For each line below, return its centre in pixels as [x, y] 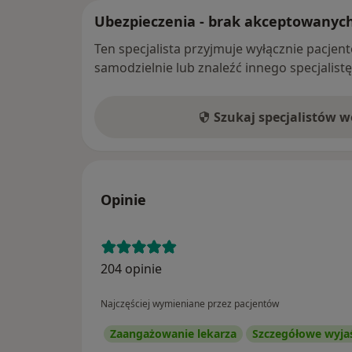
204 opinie [131, 268]
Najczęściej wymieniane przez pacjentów [190, 303]
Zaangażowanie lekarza [173, 333]
